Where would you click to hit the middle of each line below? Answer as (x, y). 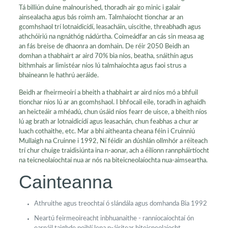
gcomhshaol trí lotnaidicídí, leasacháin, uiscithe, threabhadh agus (110, 27)
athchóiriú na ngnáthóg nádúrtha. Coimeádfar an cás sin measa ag (111, 37)
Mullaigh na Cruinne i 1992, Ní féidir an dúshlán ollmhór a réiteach (113, 141)
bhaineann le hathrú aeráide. (59, 76)
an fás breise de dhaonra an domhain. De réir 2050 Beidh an (104, 47)
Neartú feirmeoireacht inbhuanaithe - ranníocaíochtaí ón (114, 219)
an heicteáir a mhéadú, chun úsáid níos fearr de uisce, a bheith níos (113, 112)
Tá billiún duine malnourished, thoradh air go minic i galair (99, 8)
